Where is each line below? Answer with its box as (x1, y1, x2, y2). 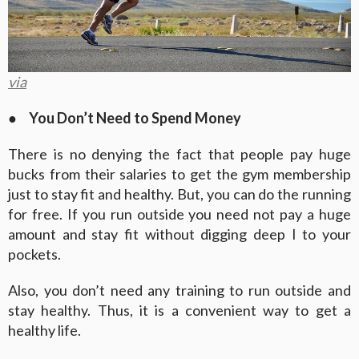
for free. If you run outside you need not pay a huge (8, 205, 351, 224)
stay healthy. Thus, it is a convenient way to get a (8, 301, 351, 320)
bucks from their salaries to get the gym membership (8, 165, 351, 184)
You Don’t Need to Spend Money (29, 109, 241, 127)
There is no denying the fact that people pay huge (8, 145, 351, 163)
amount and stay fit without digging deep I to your (8, 225, 351, 244)
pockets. (8, 245, 61, 264)
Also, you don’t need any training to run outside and (8, 281, 351, 300)
